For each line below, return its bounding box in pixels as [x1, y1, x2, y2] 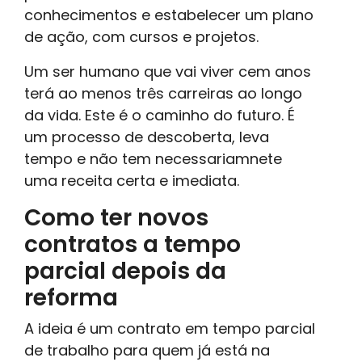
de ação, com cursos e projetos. [24, 26, 259, 47]
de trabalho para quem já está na [24, 339, 270, 360]
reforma [24, 281, 118, 314]
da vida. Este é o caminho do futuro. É [24, 104, 295, 125]
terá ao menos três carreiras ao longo [24, 82, 302, 103]
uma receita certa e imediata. [24, 170, 239, 191]
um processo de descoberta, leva [24, 126, 269, 147]
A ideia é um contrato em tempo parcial [24, 318, 315, 339]
